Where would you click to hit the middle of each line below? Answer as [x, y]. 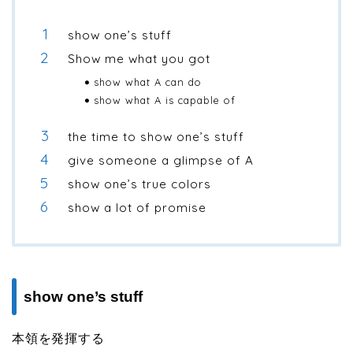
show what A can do [148, 82]
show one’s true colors [139, 184]
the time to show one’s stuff [156, 137]
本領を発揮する [58, 339]
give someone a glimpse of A [161, 161]
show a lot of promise [137, 208]
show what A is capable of [165, 100]
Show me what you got [139, 59]
